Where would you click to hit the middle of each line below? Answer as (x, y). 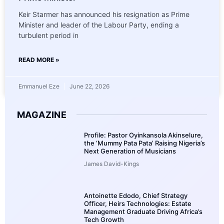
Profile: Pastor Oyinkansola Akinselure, (143, 135)
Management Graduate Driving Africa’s (143, 211)
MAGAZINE (42, 114)
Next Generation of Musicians (130, 151)
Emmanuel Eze (40, 86)
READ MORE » (39, 59)
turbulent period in (48, 35)
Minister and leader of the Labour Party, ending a (99, 24)
